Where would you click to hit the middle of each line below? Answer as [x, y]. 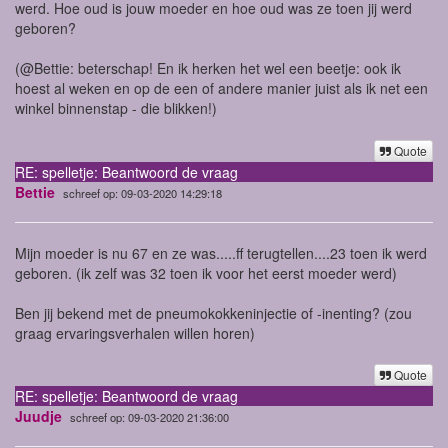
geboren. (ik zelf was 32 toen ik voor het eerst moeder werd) [206, 272]
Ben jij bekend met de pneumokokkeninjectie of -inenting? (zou [213, 312]
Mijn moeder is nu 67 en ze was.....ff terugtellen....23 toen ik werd [221, 252]
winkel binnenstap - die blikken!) [116, 108]
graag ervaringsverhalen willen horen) [135, 332]
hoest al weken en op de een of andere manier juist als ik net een [221, 88]
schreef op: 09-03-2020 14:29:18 [142, 192]
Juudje [38, 415]
